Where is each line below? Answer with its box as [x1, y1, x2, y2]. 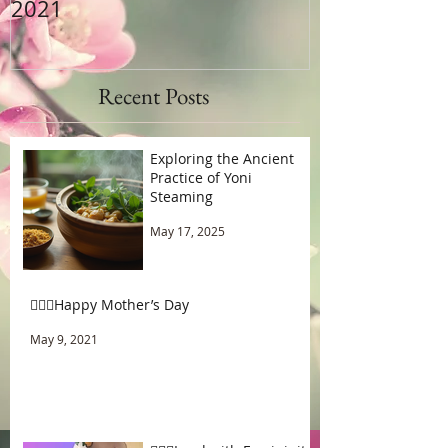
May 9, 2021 [30, 331, 98, 347]
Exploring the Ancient [150, 149, 294, 168]
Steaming [150, 187, 213, 206]
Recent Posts [98, 81, 209, 111]
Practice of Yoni [150, 168, 252, 187]
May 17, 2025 [150, 223, 225, 239]
